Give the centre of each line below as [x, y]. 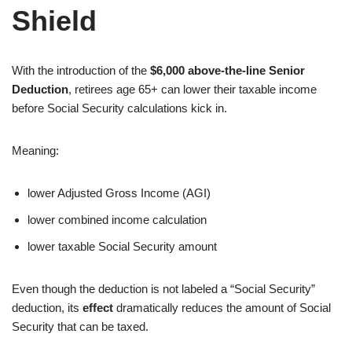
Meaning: [35, 150]
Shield [54, 20]
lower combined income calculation [117, 219]
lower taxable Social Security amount [122, 246]
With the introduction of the [81, 70]
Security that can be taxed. [80, 326]
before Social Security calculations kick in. [119, 108]
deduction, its [47, 307]
